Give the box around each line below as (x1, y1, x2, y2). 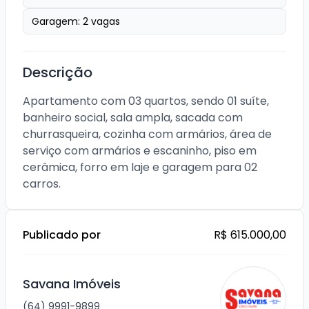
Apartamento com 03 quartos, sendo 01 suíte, (23, 93, 269, 109)
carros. (23, 176, 61, 192)
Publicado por (23, 227, 101, 243)
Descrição (23, 63, 92, 82)
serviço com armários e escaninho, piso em (23, 143, 257, 159)
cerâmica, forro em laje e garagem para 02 (23, 159, 257, 175)
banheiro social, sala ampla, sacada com (23, 110, 243, 126)
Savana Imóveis (23, 275, 121, 292)
